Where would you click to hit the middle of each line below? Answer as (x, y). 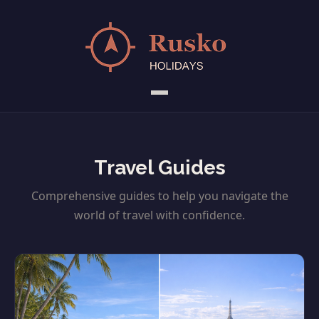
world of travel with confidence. (159, 215)
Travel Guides (159, 168)
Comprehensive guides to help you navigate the (159, 196)
